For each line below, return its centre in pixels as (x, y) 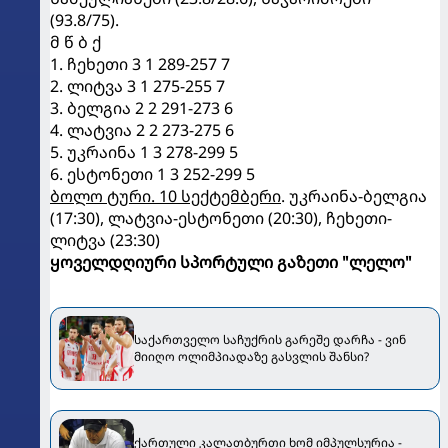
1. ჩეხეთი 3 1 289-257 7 (140, 63)
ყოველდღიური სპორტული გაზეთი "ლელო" (231, 261)
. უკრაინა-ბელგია (354, 195)
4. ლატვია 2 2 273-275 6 (142, 129)
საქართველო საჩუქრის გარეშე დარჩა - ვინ (270, 340)
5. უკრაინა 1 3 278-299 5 (144, 151)
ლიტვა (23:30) (105, 239)
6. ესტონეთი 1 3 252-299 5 (152, 173)
